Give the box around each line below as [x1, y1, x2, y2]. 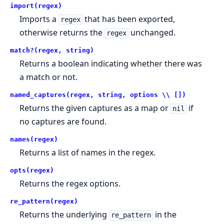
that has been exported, [82, 13, 175, 25]
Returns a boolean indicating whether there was [19, 58, 202, 69]
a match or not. [19, 71, 78, 83]
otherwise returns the [19, 27, 105, 38]
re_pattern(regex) [10, 197, 78, 205]
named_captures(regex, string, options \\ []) [10, 91, 186, 99]
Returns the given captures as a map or [19, 102, 171, 114]
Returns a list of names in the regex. [19, 147, 156, 158]
